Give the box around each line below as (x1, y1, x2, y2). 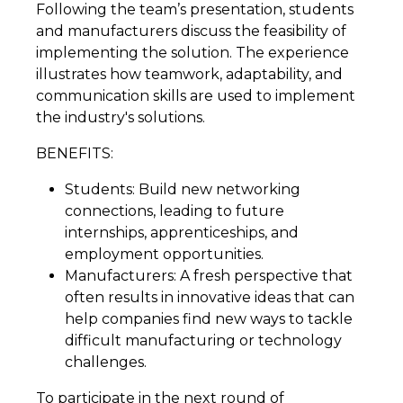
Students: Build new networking (65, 181, 300, 199)
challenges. (65, 354, 147, 372)
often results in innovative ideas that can (65, 289, 354, 307)
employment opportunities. (65, 246, 267, 264)
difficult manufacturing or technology (65, 332, 342, 350)
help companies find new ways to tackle (65, 310, 353, 328)
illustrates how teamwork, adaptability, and (36, 66, 343, 84)
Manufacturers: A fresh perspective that (65, 267, 353, 285)
